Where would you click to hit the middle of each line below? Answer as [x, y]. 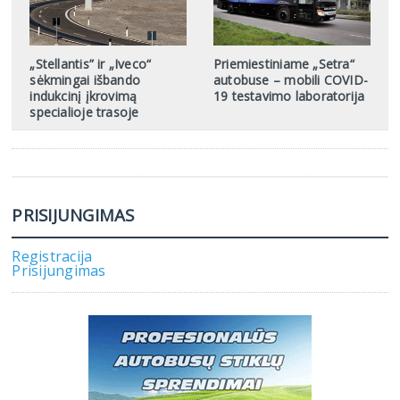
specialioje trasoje [84, 112]
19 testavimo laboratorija [289, 96]
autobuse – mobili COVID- [291, 80]
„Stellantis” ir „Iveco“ [91, 64]
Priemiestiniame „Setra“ [283, 64]
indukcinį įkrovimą [83, 96]
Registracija [52, 257]
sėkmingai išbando [85, 80]
